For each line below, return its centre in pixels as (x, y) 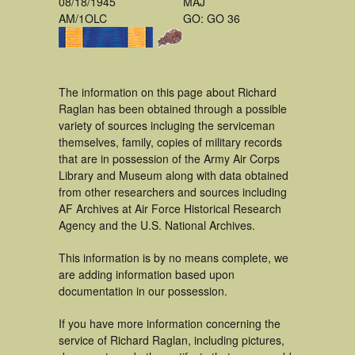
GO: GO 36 (212, 18)
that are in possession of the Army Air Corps (169, 158)
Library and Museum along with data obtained (174, 175)
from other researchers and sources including (173, 192)
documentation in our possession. (143, 291)
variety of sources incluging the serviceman (167, 125)
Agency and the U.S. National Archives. (157, 225)
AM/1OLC (83, 18)
